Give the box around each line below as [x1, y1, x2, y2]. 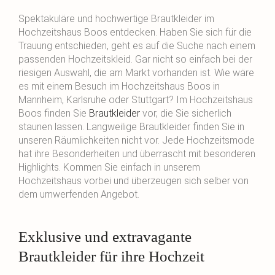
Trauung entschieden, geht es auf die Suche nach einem [18, 40, 255, 52]
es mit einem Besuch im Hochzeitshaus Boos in [18, 80, 220, 93]
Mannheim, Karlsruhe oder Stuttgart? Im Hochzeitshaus [18, 94, 253, 106]
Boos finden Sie [18, 107, 89, 120]
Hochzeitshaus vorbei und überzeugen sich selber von [18, 175, 249, 187]
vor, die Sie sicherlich [140, 107, 231, 120]
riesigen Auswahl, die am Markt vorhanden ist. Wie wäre [18, 67, 254, 79]
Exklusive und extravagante [18, 228, 192, 245]
